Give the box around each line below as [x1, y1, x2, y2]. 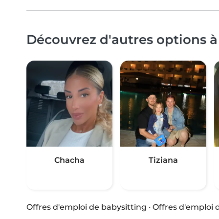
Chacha [54, 155, 85, 165]
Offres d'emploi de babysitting [26, 202, 147, 212]
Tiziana [149, 155, 178, 165]
